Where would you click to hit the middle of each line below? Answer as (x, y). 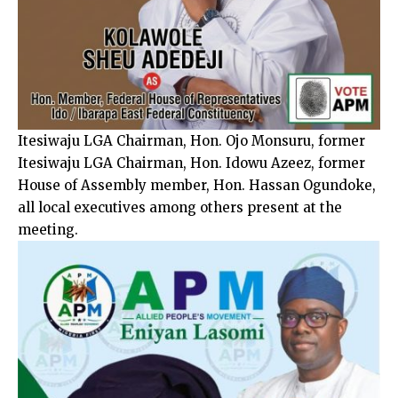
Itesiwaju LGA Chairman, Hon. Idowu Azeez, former (191, 163)
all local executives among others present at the (180, 207)
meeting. (48, 229)
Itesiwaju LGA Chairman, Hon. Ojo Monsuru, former (191, 140)
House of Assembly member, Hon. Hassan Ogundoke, (197, 185)
